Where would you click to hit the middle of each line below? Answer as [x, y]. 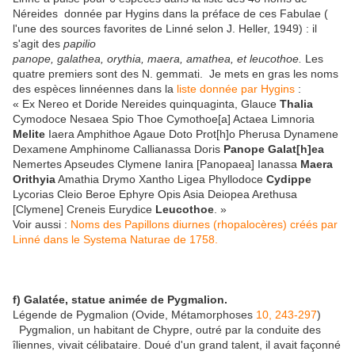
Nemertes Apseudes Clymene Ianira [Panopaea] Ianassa [157, 164]
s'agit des [38, 44]
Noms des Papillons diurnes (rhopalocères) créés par [204, 225]
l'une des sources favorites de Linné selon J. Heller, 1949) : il [165, 29]
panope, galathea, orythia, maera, [99, 59]
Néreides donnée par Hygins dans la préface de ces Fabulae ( [170, 14]
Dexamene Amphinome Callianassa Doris [118, 149]
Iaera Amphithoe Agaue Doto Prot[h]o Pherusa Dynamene [192, 134]
